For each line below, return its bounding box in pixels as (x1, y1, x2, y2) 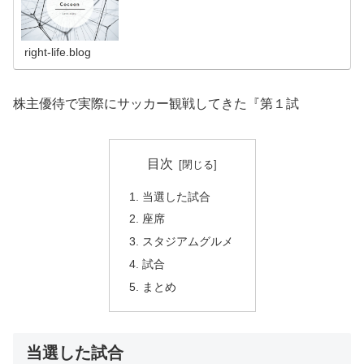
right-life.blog (24, 45, 92, 59)
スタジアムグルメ (141, 235, 233, 249)
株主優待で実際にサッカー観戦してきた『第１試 (13, 97, 299, 111)
